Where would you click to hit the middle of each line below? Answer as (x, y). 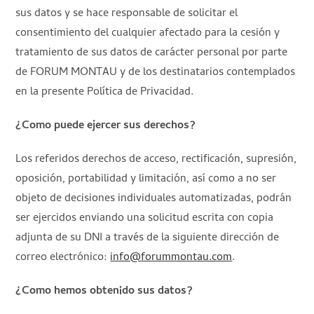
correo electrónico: (63, 258)
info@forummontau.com (171, 258)
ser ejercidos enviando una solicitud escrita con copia (145, 218)
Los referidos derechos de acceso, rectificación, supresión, (156, 159)
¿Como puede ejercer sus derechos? (106, 126)
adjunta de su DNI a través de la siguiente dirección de (148, 238)
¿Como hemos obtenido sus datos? (104, 291)
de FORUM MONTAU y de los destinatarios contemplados (156, 73)
